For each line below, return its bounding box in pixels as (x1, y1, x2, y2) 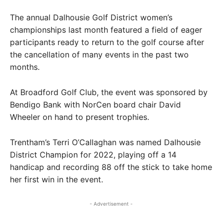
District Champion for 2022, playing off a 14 (10, 150, 176, 160)
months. (10, 62, 40, 72)
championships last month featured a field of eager (10, 25, 202, 35)
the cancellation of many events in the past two (10, 50, 189, 59)
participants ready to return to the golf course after (10, 37, 204, 47)
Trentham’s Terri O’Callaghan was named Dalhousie (10, 137, 201, 147)
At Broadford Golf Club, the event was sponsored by (10, 87, 208, 97)
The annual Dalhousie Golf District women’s (10, 12, 172, 22)
